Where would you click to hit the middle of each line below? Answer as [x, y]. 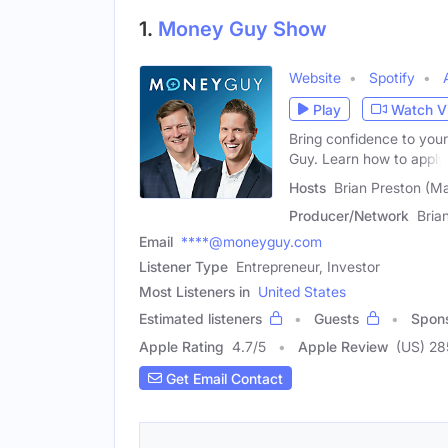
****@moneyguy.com [251, 241]
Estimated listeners [200, 318]
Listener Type [183, 266]
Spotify [392, 78]
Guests [336, 318]
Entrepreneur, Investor [308, 266]
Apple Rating [181, 346]
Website [315, 78]
